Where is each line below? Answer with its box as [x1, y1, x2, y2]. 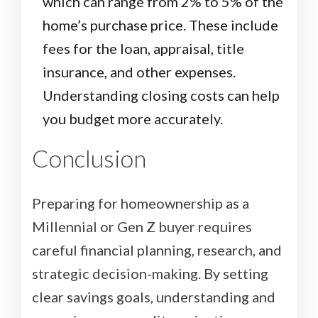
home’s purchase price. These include [43, 16, 278, 34]
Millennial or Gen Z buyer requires [32, 218, 252, 236]
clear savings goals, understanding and [32, 288, 275, 306]
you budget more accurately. [43, 110, 223, 128]
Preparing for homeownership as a [32, 194, 249, 212]
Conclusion [32, 143, 146, 173]
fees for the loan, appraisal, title [43, 40, 244, 57]
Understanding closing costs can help [43, 87, 280, 104]
